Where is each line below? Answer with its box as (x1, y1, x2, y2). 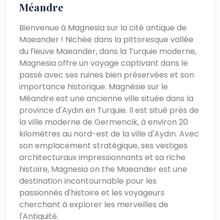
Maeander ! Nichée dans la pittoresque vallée (19, 33, 194, 45)
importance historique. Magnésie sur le (19, 81, 168, 92)
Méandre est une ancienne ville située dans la (19, 92, 194, 104)
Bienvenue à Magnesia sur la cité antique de (19, 22, 187, 33)
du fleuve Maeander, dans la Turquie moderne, (19, 45, 197, 57)
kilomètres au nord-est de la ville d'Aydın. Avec (19, 128, 199, 139)
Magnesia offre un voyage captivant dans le (19, 57, 189, 69)
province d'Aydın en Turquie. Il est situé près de (19, 104, 199, 116)
